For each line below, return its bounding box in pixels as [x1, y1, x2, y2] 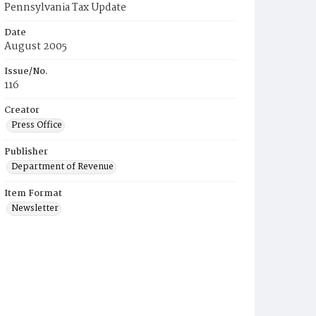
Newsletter [11, 201, 59, 216]
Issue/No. [4, 64, 48, 79]
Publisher [4, 145, 48, 159]
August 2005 [4, 38, 67, 55]
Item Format [4, 186, 62, 201]
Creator [4, 103, 39, 118]
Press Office [11, 118, 62, 133]
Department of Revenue [11, 159, 114, 174]
